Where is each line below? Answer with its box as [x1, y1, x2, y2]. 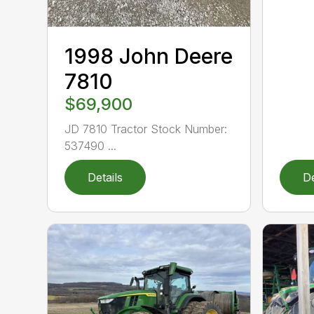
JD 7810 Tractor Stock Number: [64, 121, 228, 136]
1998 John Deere [64, 43, 233, 69]
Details [88, 170, 123, 184]
